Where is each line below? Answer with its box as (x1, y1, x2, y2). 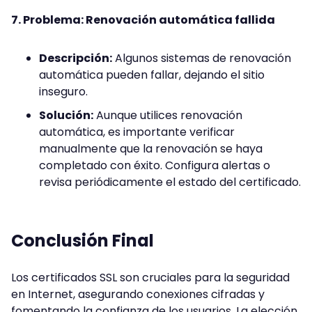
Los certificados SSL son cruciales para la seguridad (11, 270, 290, 286)
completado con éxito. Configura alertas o (39, 157, 270, 174)
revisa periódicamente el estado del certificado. (39, 174, 301, 191)
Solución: (39, 107, 93, 124)
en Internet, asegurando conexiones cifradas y (11, 286, 265, 303)
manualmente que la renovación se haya (39, 141, 263, 157)
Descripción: (39, 50, 112, 67)
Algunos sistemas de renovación (112, 50, 291, 67)
